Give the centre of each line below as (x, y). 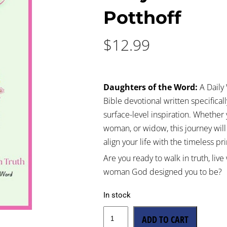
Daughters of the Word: (151, 87)
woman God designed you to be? (163, 172)
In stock (117, 195)
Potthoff (143, 17)
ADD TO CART (165, 219)
